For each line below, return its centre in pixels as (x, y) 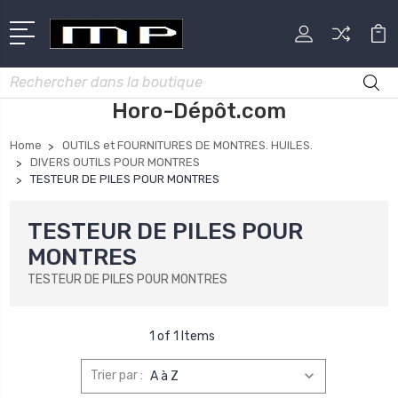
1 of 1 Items (182, 336)
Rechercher (43, 76)
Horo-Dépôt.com (199, 111)
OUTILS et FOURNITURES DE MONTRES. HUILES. (187, 145)
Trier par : (117, 376)
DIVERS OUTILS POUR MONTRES (115, 162)
